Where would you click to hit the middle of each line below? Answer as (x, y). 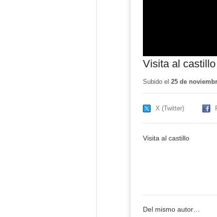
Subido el (157, 81)
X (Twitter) (170, 108)
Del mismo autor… (171, 210)
